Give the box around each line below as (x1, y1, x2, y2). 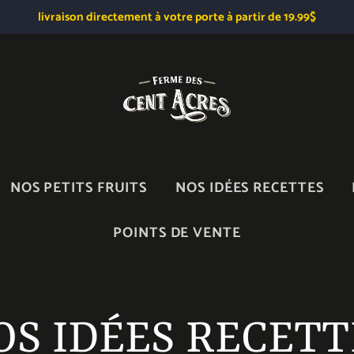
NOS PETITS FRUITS (9, 176, 148, 201)
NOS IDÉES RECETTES (175, 176, 324, 201)
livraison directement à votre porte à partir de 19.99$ (38, 6, 316, 27)
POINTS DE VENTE (113, 221, 241, 246)
